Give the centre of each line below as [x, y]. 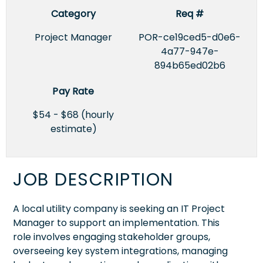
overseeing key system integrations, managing [120, 251]
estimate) [73, 129]
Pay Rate [73, 91]
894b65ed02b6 [190, 65]
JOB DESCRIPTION [93, 179]
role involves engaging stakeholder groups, [112, 237]
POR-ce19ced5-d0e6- [190, 37]
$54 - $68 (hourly [73, 114]
